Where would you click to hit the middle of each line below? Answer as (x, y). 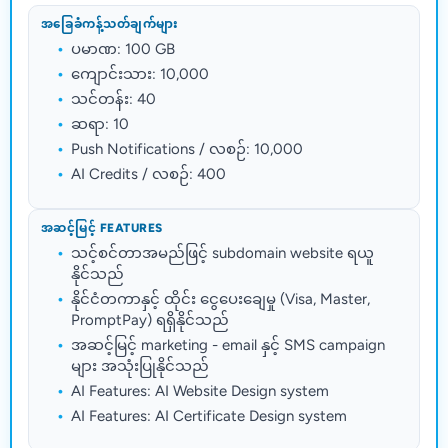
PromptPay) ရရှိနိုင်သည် (150, 321)
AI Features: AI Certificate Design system (209, 417)
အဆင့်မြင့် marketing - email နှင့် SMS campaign (228, 346)
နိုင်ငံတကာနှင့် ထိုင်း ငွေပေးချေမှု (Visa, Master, (220, 300)
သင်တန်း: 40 (113, 100)
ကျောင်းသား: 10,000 (140, 75)
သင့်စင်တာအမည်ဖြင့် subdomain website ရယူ (222, 254)
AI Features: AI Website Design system (200, 392)
